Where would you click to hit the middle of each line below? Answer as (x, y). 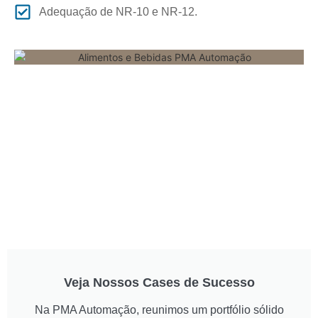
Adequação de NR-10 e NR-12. (118, 11)
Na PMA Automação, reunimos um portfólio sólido (159, 310)
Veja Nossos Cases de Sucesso (159, 283)
